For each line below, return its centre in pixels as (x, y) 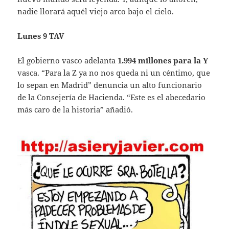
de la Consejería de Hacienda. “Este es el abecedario (112, 97)
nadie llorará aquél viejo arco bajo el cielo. (96, 11)
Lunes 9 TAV (41, 36)
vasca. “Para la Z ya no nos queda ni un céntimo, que (114, 72)
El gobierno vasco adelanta (68, 60)
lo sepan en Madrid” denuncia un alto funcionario (110, 85)
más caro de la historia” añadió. (75, 109)
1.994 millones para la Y (163, 60)
